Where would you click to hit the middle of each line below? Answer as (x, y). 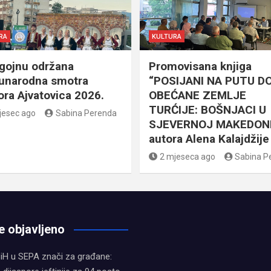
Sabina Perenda (86, 113)
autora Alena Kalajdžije (209, 139)
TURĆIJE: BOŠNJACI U (207, 109)
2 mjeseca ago (187, 156)
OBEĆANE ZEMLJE (198, 95)
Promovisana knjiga (200, 66)
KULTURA (167, 36)
